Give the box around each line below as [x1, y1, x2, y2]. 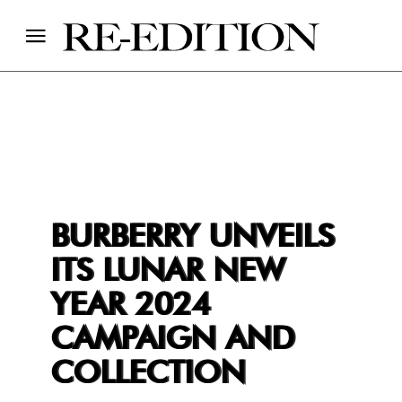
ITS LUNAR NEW [49, 256, 284, 287]
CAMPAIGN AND [49, 324, 294, 355]
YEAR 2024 [49, 290, 210, 321]
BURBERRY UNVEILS [49, 222, 334, 253]
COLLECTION [49, 358, 245, 389]
